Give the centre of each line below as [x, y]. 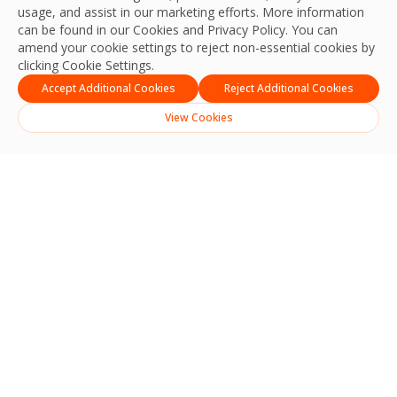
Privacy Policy [246, 30]
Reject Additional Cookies [289, 88]
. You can [311, 30]
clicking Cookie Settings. [86, 65]
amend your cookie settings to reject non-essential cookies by [196, 47]
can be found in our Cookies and [113, 30]
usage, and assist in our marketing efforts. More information [191, 12]
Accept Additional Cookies [108, 88]
